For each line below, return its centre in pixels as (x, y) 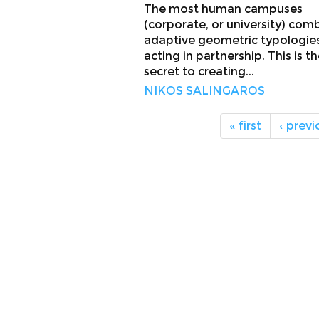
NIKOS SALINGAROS (204, 91)
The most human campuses (223, 9)
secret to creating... (199, 72)
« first (245, 126)
